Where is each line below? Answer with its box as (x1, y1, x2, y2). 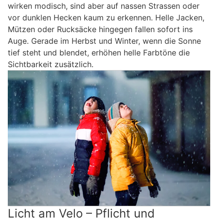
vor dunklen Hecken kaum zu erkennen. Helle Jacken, (8, 13, 204, 23)
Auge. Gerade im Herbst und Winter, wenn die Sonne (8, 36, 201, 46)
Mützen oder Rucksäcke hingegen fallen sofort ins (8, 24, 193, 35)
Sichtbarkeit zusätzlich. (8, 59, 93, 70)
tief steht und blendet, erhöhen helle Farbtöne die (8, 48, 190, 58)
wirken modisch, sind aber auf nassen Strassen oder (8, 1, 200, 11)
